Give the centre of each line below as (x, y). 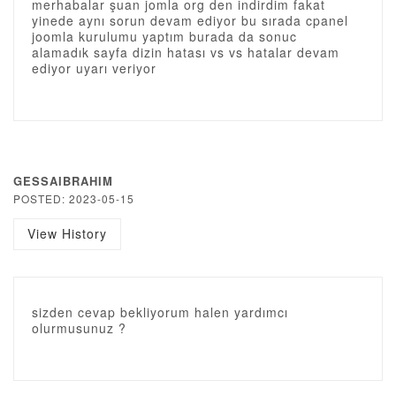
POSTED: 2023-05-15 (74, 198)
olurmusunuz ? (79, 328)
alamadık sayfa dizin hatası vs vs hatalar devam (186, 52)
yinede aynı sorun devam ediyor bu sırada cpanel (190, 20)
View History (67, 233)
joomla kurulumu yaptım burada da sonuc (164, 36)
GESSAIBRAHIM (63, 181)
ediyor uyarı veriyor (94, 68)
